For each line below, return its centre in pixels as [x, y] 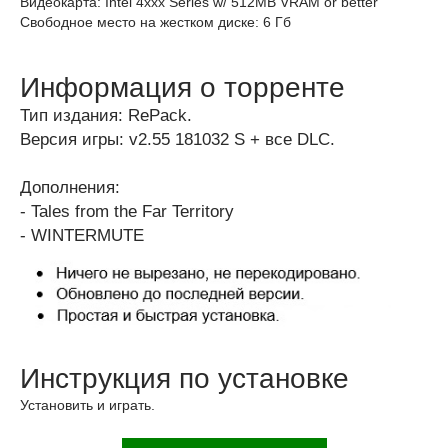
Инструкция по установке [184, 379]
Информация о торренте [182, 87]
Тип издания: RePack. [106, 115]
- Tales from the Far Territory [127, 211]
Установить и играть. [87, 405]
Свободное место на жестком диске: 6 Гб [155, 22]
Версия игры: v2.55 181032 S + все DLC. [177, 139]
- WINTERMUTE [82, 235]
